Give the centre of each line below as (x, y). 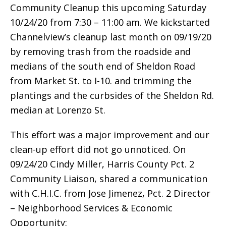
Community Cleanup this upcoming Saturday (108, 7)
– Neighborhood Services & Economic (91, 208)
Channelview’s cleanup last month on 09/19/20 (111, 37)
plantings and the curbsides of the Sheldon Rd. (112, 95)
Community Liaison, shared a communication (109, 178)
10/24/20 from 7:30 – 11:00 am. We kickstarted (110, 22)
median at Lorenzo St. (58, 110)
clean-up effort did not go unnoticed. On (98, 149)
